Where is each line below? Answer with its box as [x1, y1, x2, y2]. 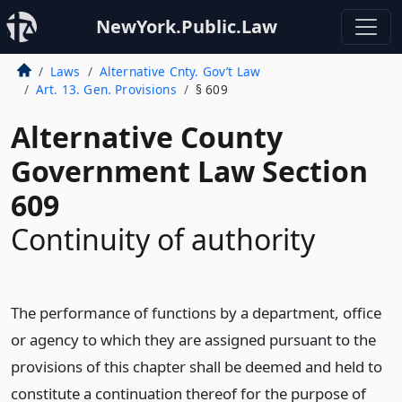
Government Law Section [11, 152, 368, 190]
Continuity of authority [11, 220, 315, 258]
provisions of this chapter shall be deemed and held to [11, 356, 382, 377]
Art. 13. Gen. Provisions [35, 81, 177, 98]
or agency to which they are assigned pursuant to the [11, 329, 376, 350]
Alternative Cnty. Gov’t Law [99, 63, 261, 80]
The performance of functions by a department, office [11, 302, 381, 323]
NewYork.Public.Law [96, 14, 277, 39]
